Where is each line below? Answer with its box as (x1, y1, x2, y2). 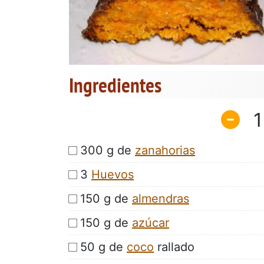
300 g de (80, 143, 135, 157)
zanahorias (135, 143, 195, 157)
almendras (132, 191, 189, 206)
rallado (154, 239, 194, 254)
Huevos (91, 167, 134, 181)
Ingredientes (69, 71, 161, 99)
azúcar (132, 215, 169, 230)
